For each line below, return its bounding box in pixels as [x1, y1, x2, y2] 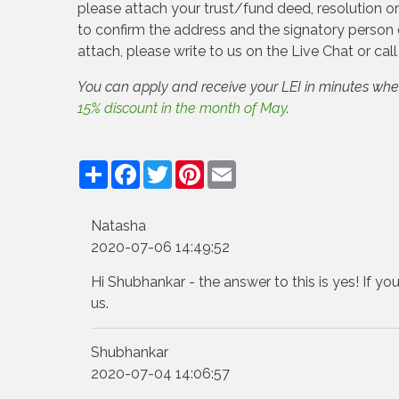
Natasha [91, 217, 146, 234]
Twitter [172, 159, 218, 175]
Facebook [140, 159, 206, 175]
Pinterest [204, 159, 262, 175]
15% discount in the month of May [77, 100, 287, 117]
